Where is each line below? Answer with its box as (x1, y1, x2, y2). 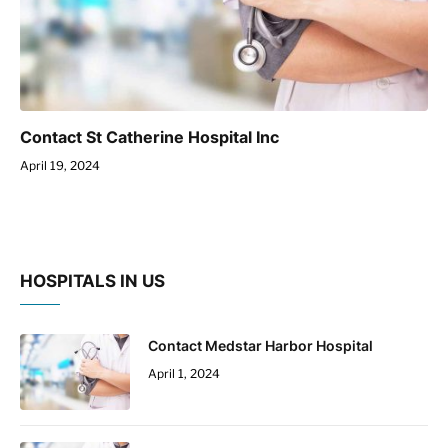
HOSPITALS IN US (20, 270, 165, 291)
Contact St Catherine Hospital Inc (20, 126, 279, 147)
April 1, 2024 (148, 365, 220, 381)
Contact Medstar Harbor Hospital (148, 336, 373, 354)
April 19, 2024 (20, 157, 100, 173)
